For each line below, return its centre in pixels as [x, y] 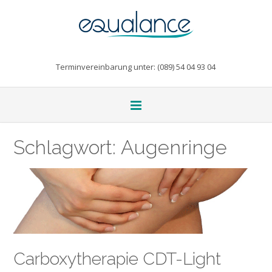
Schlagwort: [67, 147]
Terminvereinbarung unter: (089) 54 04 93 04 [136, 67]
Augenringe [174, 148]
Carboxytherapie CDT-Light [117, 259]
